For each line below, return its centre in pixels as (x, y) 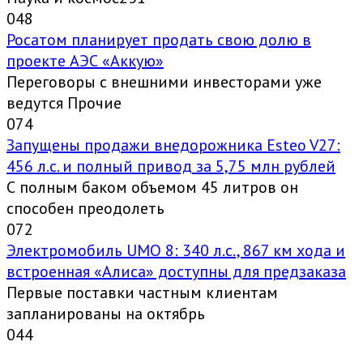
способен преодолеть (85, 209)
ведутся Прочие (64, 103)
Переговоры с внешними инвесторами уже (164, 82)
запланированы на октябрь (106, 314)
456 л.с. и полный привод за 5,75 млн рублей (171, 167)
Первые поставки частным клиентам (142, 293)
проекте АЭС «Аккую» (85, 61)
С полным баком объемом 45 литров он (152, 188)
